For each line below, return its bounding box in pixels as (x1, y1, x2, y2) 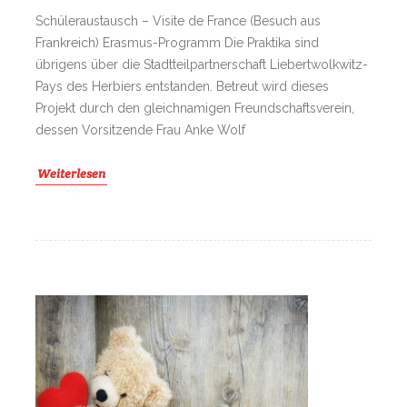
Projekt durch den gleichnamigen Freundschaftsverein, (35, 101, 354, 116)
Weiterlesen (37, 165, 105, 183)
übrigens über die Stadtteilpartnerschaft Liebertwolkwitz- (35, 57, 368, 73)
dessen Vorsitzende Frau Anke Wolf (35, 123, 245, 138)
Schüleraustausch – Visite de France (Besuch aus (35, 14, 321, 29)
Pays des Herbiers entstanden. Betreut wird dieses (35, 79, 329, 94)
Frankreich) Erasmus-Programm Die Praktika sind (35, 35, 319, 51)
